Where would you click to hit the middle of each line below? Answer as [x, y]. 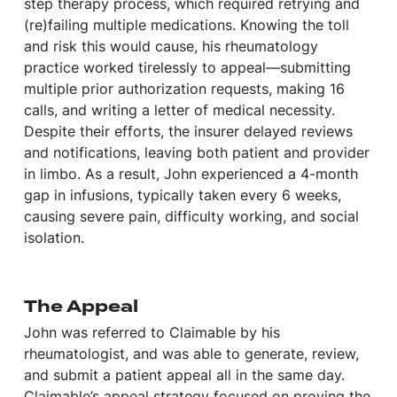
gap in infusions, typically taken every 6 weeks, [182, 195]
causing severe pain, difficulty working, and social [191, 217]
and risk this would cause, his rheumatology [171, 47]
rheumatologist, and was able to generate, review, [191, 354]
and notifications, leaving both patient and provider [196, 153]
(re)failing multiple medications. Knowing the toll [186, 25]
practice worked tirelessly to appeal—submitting [187, 68]
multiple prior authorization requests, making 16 [184, 89]
